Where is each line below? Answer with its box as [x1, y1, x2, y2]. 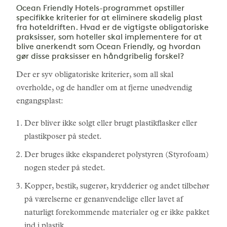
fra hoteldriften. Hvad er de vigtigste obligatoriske [16, 24, 209, 32]
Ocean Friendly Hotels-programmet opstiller [16, 5, 184, 13]
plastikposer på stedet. [24, 133, 104, 141]
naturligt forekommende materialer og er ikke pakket [24, 209, 209, 217]
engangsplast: [16, 98, 63, 106]
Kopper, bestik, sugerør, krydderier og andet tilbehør [24, 183, 209, 191]
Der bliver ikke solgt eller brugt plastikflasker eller [24, 120, 197, 128]
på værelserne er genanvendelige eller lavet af [24, 196, 183, 204]
